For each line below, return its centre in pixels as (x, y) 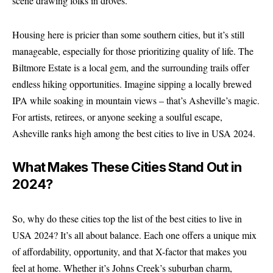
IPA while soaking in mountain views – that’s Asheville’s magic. (136, 100)
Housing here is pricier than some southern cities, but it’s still (128, 34)
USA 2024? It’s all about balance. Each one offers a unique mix (134, 235)
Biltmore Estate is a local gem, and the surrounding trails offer (131, 67)
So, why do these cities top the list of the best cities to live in (127, 218)
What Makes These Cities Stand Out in (127, 167)
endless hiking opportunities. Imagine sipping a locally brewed (132, 83)
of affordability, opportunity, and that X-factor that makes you (129, 251)
